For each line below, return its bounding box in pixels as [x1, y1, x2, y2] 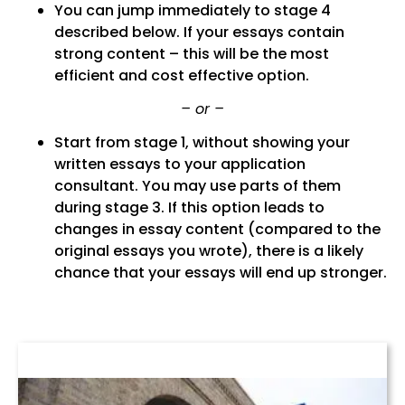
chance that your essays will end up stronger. [53, 262, 387, 284]
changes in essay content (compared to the [53, 219, 381, 240]
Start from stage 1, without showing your [53, 132, 350, 154]
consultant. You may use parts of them [53, 175, 341, 197]
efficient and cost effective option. [53, 65, 309, 87]
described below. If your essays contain [53, 22, 344, 43]
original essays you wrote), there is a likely [53, 240, 363, 262]
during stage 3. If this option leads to [53, 197, 325, 219]
